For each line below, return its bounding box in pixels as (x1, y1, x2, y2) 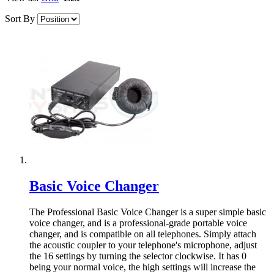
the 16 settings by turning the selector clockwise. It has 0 (29, 251, 246, 262)
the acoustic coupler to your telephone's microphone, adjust (29, 240, 257, 251)
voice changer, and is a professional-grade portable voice (29, 218, 247, 229)
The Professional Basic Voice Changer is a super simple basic (29, 207, 266, 218)
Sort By (5, 13, 35, 24)
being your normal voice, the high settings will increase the (29, 262, 256, 273)
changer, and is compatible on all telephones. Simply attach (29, 229, 256, 240)
